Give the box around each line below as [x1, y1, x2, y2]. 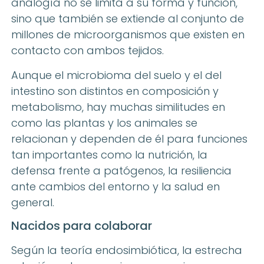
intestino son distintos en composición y [11, 83, 219, 98]
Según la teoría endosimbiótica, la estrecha [11, 242, 242, 258]
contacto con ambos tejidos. [11, 43, 164, 58]
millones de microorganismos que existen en [11, 27, 245, 42]
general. [11, 194, 54, 210]
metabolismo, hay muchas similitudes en [11, 99, 225, 114]
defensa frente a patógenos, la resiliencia [11, 163, 232, 178]
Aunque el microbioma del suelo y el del [11, 67, 222, 82]
